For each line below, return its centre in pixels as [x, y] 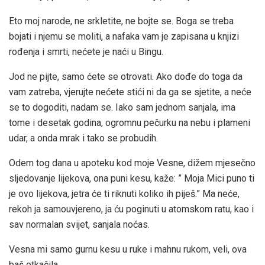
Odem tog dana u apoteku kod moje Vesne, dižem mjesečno [132, 163]
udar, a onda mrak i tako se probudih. [83, 138]
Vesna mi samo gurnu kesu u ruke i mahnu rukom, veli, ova [128, 249]
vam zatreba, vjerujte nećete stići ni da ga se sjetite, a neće [130, 92]
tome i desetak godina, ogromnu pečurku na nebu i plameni [130, 122]
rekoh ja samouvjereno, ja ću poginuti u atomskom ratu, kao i [131, 209]
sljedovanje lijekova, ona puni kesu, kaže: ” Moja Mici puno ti [132, 178]
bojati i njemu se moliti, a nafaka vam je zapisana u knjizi [124, 36]
